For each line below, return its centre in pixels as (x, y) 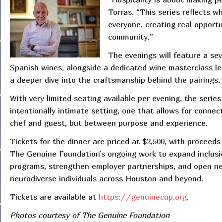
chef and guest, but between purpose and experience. (109, 123)
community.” (130, 37)
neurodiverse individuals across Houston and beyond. (106, 179)
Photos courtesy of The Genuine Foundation (89, 215)
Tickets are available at (54, 197)
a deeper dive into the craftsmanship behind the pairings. (115, 80)
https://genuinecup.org (142, 197)
